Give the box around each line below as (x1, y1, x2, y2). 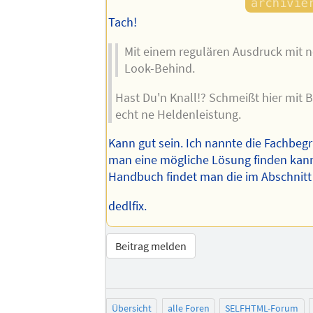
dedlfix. (108, 198, 147, 214)
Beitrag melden (115, 239, 187, 254)
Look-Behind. (124, 61, 195, 77)
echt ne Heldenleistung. (115, 106, 241, 122)
